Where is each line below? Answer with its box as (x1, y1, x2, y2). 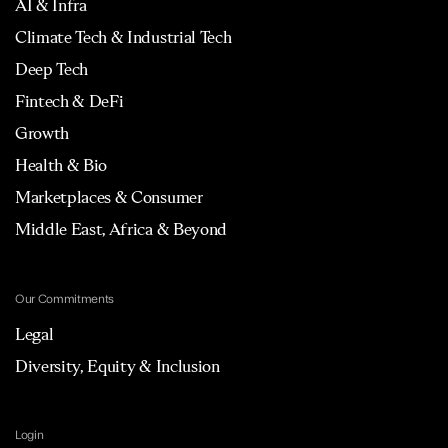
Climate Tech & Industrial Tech (14, 27, 232, 48)
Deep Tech (14, 59, 89, 80)
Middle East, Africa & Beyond (14, 219, 227, 240)
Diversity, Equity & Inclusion (14, 355, 220, 376)
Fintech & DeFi (14, 91, 124, 112)
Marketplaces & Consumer (14, 187, 203, 208)
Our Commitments (14, 292, 115, 305)
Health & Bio (14, 155, 108, 176)
